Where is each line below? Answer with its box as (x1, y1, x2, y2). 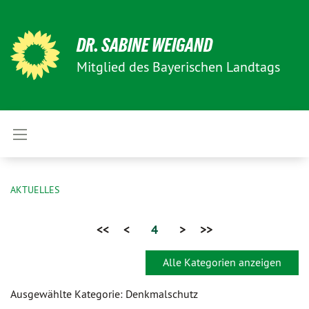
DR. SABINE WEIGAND (77, 34, 212, 56)
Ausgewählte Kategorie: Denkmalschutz (10, 287, 198, 301)
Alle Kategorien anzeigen (163, 255, 281, 270)
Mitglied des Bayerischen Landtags (77, 58, 280, 75)
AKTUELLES (10, 183, 59, 196)
